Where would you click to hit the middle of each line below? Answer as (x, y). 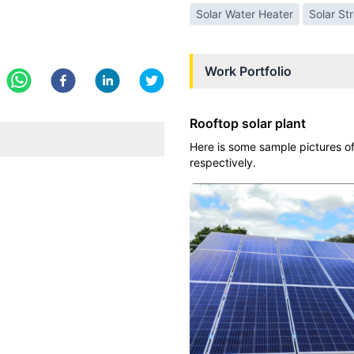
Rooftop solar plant (248, 123)
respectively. (223, 162)
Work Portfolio (248, 71)
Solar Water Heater (245, 14)
